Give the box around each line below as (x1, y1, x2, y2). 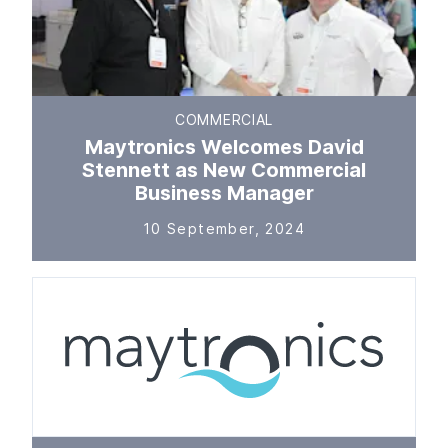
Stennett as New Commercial (82, 158, 366, 182)
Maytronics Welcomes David (84, 135, 364, 159)
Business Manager (134, 181, 314, 205)
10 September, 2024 (142, 220, 306, 237)
